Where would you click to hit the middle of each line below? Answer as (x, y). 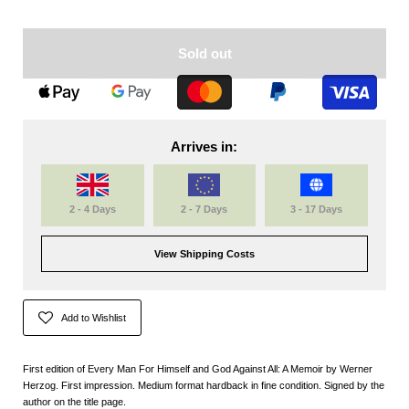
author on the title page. (74, 401)
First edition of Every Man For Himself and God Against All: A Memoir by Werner (198, 368)
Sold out (204, 53)
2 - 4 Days (92, 209)
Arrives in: (204, 146)
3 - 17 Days (317, 209)
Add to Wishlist (94, 317)
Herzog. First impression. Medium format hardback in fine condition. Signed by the (204, 385)
